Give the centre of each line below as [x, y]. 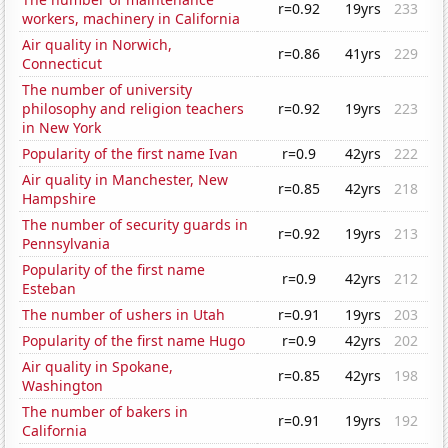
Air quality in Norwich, [97, 45]
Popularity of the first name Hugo [134, 341]
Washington [63, 386]
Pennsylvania [66, 244]
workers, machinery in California [131, 19]
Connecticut [62, 64]
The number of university [107, 90]
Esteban [49, 289]
